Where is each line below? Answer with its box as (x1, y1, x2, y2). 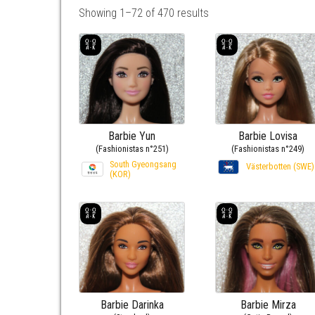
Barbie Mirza (240, 297, 296, 311)
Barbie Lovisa (238, 129, 298, 143)
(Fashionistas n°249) (231, 143, 305, 154)
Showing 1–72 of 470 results (79, 6, 209, 20)
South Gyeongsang (110, 158, 176, 169)
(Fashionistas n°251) (95, 143, 169, 154)
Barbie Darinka (100, 297, 164, 311)
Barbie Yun (108, 129, 156, 143)
